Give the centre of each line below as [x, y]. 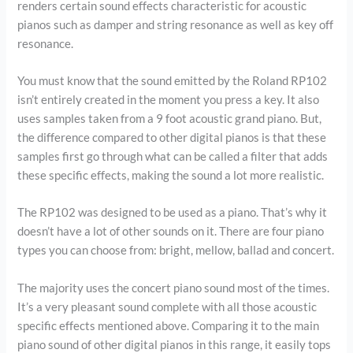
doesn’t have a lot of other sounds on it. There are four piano [171, 232]
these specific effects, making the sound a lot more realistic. [171, 175]
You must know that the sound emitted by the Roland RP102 [173, 80]
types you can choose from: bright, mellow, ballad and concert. [176, 251]
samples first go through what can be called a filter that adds [173, 156]
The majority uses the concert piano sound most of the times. [174, 288]
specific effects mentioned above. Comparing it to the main [169, 325]
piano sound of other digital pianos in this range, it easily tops [175, 344]
